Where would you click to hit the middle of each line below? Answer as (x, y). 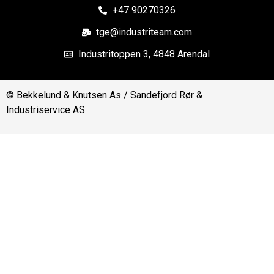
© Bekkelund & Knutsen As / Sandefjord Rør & (104, 95)
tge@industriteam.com (144, 32)
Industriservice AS (46, 110)
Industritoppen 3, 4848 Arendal (144, 54)
